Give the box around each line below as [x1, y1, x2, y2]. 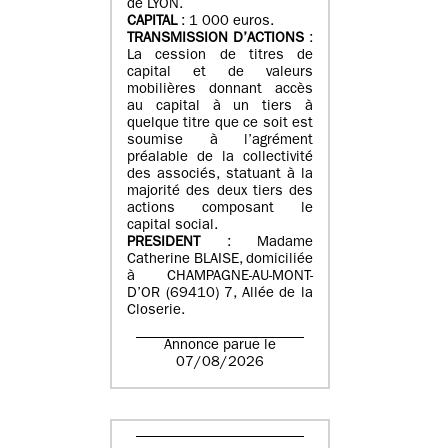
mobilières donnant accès [127, 82, 313, 98]
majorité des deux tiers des [127, 184, 313, 200]
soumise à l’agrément [127, 133, 313, 149]
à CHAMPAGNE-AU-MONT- [127, 269, 313, 285]
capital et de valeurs [127, 65, 313, 81]
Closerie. [127, 303, 185, 319]
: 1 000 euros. [177, 14, 274, 30]
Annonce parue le [164, 338, 276, 354]
